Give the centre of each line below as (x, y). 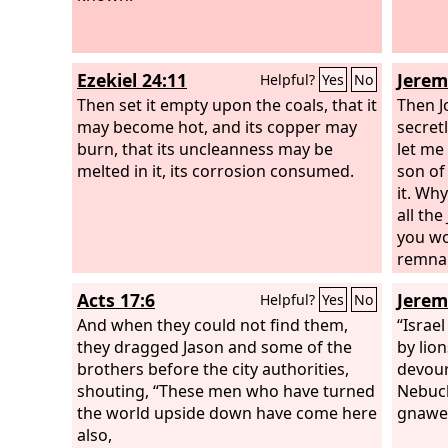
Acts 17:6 (116, 300)
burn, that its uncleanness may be (205, 148)
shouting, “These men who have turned (226, 390)
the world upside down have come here (227, 412)
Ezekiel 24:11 (132, 80)
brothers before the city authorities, (213, 368)
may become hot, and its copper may (217, 126)
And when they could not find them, (212, 324)
